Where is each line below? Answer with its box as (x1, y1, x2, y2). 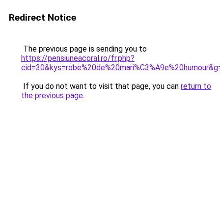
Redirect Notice (9, 12, 76, 23)
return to (181, 82, 211, 91)
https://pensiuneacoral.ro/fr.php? (21, 54, 135, 63)
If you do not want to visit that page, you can (21, 82, 181, 91)
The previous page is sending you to (21, 44, 147, 54)
